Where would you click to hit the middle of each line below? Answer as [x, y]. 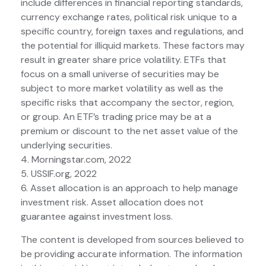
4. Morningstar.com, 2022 [76, 160]
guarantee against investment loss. [97, 217]
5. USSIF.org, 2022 [59, 174]
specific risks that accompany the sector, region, [127, 103]
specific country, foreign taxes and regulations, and [132, 31]
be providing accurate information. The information [132, 254]
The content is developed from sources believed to [132, 240]
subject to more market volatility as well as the [122, 88]
